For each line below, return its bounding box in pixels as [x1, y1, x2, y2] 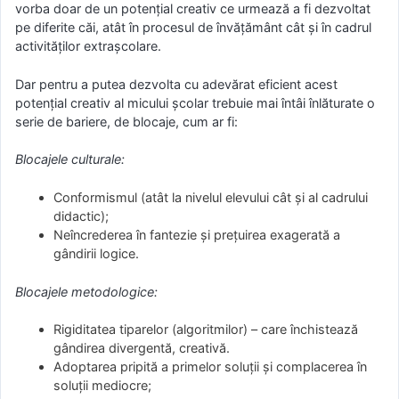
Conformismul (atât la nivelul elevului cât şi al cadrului [53, 190, 369, 206]
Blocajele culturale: [15, 151, 125, 167]
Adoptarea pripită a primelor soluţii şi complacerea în [53, 359, 368, 375]
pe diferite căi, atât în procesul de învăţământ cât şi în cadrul [15, 20, 371, 36]
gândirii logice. [53, 246, 140, 262]
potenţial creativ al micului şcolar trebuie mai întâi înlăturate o [15, 94, 375, 110]
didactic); [53, 208, 110, 224]
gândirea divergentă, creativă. [53, 340, 231, 356]
